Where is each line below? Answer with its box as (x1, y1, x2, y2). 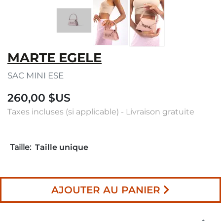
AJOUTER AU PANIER (51, 184, 160, 196)
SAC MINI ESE (7, 70, 64, 80)
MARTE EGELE (7, 49, 102, 66)
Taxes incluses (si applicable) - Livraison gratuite (7, 107, 194, 116)
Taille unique (35, 142, 88, 152)
